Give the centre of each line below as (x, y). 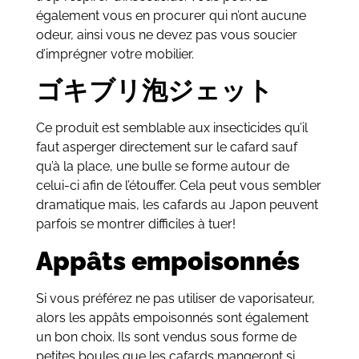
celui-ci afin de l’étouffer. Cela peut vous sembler (178, 186)
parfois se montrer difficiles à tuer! (135, 224)
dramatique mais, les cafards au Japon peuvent (177, 205)
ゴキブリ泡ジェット (154, 91)
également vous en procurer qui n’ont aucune (171, 15)
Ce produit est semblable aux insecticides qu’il (171, 128)
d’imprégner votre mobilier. (115, 54)
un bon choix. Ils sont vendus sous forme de (166, 337)
